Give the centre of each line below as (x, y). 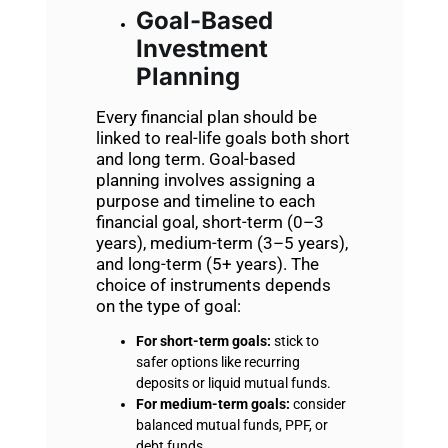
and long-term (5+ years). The (207, 263)
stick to (296, 341)
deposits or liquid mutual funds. (233, 383)
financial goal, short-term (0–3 (209, 221)
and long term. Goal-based (195, 158)
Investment (201, 48)
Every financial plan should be (206, 116)
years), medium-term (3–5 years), (221, 242)
